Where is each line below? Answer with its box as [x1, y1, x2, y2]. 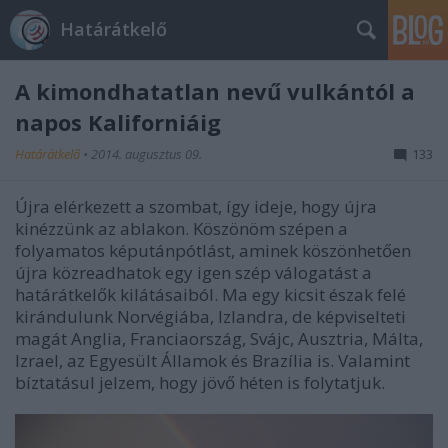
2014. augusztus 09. [91, 145, 202, 163]
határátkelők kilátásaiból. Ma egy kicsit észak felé [15, 283, 406, 306]
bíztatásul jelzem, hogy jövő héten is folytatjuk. [15, 371, 385, 394]
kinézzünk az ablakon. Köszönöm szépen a [15, 217, 348, 240]
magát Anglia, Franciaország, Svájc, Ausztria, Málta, [15, 327, 423, 350]
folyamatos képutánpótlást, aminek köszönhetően [15, 239, 411, 262]
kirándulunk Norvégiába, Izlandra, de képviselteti [15, 305, 406, 328]
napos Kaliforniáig [15, 107, 221, 137]
